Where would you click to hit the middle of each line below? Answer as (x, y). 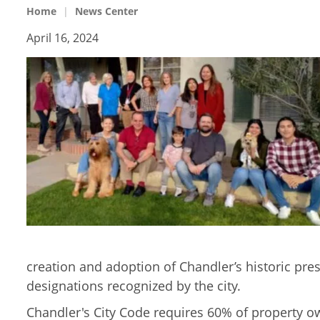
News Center (106, 11)
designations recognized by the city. (134, 286)
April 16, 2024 (62, 38)
